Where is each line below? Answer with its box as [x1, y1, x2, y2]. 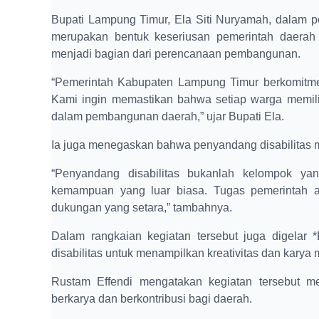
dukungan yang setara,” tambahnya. [51, 201, 232, 214]
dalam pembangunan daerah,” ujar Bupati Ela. [51, 110, 284, 122]
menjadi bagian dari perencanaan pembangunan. [51, 47, 300, 60]
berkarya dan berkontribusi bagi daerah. [51, 292, 252, 305]
